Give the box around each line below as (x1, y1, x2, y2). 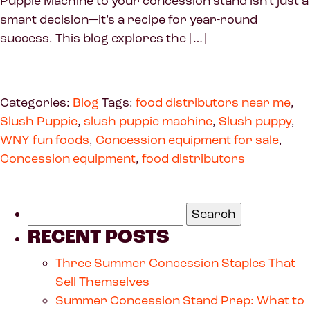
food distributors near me (136, 94, 291, 110)
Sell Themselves (55, 273, 149, 289)
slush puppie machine (84, 113, 212, 129)
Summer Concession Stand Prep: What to (55, 292, 304, 308)
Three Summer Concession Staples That (55, 255, 295, 271)
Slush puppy (219, 113, 291, 129)
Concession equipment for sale (95, 131, 279, 147)
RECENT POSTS (28, 224, 170, 250)
